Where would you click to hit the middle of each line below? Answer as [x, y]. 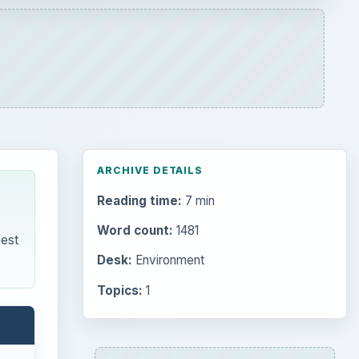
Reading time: [139, 201]
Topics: [119, 290]
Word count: [135, 231]
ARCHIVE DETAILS [150, 170]
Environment [168, 260]
